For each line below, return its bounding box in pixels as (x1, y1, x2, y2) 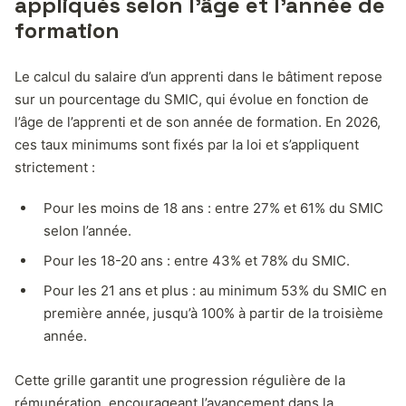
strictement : (14, 158, 95, 176)
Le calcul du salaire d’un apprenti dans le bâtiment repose (14, 67, 382, 85)
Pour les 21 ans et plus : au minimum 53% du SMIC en (43, 281, 387, 299)
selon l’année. (43, 221, 131, 239)
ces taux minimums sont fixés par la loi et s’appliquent (14, 135, 359, 153)
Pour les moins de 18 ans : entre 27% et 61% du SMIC (43, 198, 383, 217)
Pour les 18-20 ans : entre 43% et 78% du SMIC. (43, 251, 350, 269)
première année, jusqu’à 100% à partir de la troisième (43, 304, 383, 322)
